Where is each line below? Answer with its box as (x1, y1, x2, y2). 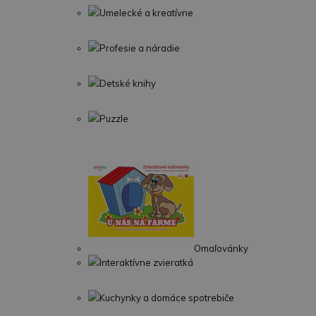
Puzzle (99, 113, 128, 124)
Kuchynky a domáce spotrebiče (99, 292, 234, 303)
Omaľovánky (194, 243, 248, 254)
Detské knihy (99, 78, 156, 89)
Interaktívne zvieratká (99, 257, 193, 268)
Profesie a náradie (99, 42, 180, 54)
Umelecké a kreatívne (99, 7, 193, 18)
